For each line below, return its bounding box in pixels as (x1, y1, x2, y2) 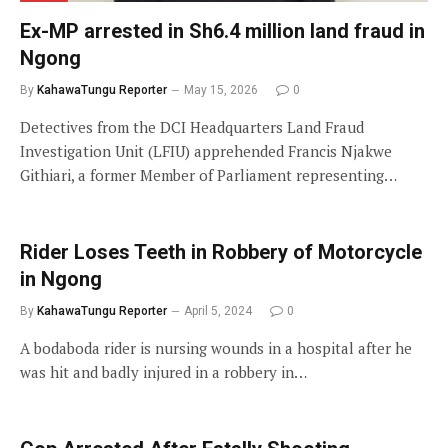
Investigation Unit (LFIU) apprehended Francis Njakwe (20, 140, 392, 161)
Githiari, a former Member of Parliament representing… (20, 164, 397, 185)
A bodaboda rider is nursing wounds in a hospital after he (20, 337, 412, 358)
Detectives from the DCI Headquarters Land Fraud (20, 116, 364, 137)
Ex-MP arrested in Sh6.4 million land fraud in (20, 18, 425, 43)
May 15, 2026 (184, 82, 258, 97)
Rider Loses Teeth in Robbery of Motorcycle (20, 239, 422, 264)
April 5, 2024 (184, 303, 252, 318)
